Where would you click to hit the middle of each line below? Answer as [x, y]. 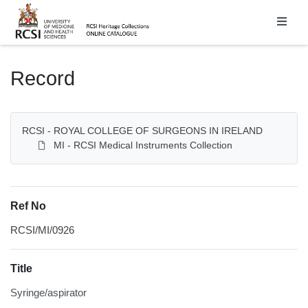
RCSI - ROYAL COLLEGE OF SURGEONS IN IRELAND [142, 130]
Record [43, 78]
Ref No [28, 206]
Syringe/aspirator [48, 292]
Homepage [37, 7]
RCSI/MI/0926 [42, 230]
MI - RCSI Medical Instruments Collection [143, 145]
